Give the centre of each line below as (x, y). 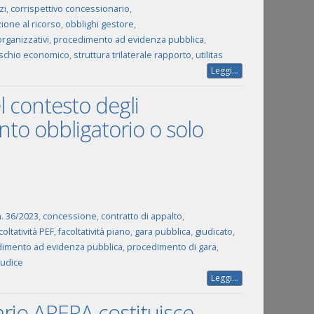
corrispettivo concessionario (70, 9)
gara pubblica (162, 232)
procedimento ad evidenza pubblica (128, 40)
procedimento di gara (171, 247)
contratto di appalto (141, 216)
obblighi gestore (99, 24)
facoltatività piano (94, 232)
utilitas (209, 55)
